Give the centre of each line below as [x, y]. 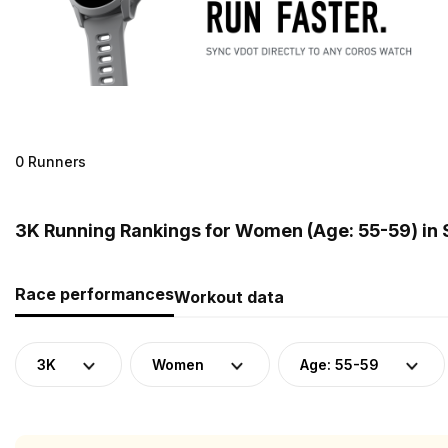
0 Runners [50, 161]
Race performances [94, 293]
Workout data [229, 296]
